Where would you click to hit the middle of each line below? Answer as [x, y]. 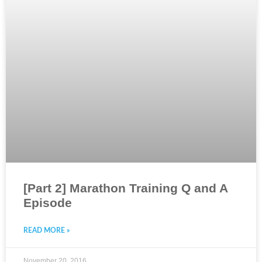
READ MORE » [46, 231]
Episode [48, 203]
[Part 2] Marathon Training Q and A [125, 188]
